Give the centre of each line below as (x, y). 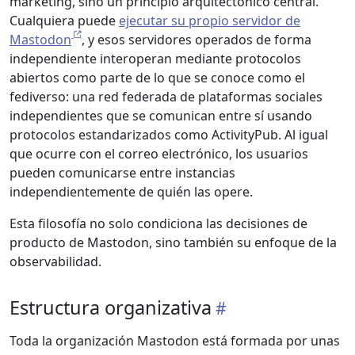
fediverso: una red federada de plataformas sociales (166, 97)
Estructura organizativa (111, 307)
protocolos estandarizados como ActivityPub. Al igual (169, 135)
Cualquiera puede (64, 21)
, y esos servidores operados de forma (197, 40)
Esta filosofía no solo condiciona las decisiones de (158, 223)
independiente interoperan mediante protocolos (155, 59)
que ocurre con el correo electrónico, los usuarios (159, 154)
